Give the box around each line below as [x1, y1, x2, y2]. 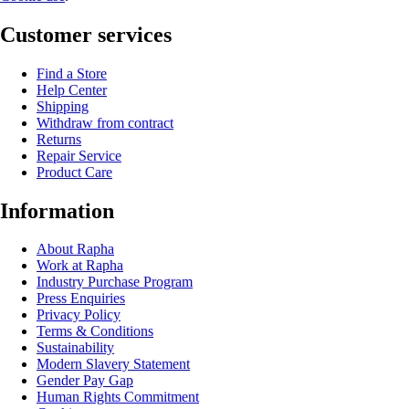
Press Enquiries [37, 290, 125, 307]
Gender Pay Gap [37, 372, 133, 389]
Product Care [37, 163, 112, 180]
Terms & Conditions [37, 323, 153, 340]
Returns [37, 131, 81, 147]
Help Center [37, 81, 107, 98]
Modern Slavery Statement [37, 356, 190, 372]
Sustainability [37, 340, 114, 356]
